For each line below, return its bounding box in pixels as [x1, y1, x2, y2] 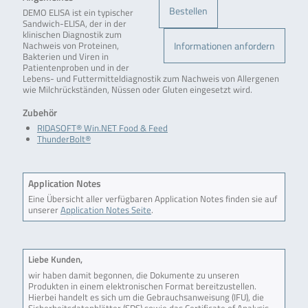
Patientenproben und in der [22, 61, 129, 75]
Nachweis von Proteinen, [22, 39, 119, 53]
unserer [27, 203, 60, 217]
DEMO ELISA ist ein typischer [22, 6, 133, 20]
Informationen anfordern [174, 38, 276, 54]
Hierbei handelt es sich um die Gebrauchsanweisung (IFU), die [27, 290, 264, 304]
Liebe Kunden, [27, 252, 82, 266]
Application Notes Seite [60, 203, 151, 217]
